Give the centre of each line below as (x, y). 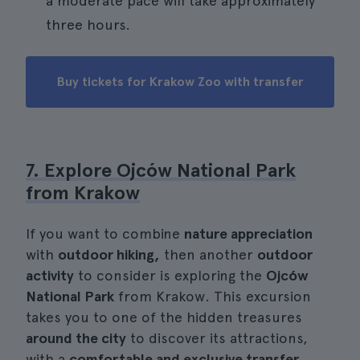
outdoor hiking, (109, 254)
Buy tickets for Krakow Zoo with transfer (180, 82)
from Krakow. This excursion (213, 296)
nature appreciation (248, 233)
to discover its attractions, (217, 338)
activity (50, 275)
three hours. (88, 25)
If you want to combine (105, 233)
